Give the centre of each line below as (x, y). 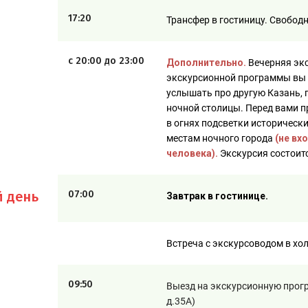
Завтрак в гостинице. (217, 196)
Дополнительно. (207, 63)
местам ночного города (220, 138)
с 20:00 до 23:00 (106, 61)
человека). (192, 153)
